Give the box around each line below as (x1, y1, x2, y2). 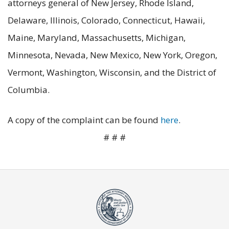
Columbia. (8, 84, 52, 96)
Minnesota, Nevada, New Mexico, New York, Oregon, (8, 49, 217, 61)
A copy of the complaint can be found (8, 114, 161, 126)
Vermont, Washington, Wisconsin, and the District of (8, 66, 216, 79)
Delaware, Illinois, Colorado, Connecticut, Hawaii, (8, 14, 205, 27)
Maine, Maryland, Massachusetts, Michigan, (8, 32, 186, 44)
